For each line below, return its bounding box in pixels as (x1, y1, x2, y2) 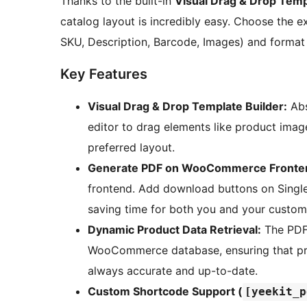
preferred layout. (88, 140, 175, 155)
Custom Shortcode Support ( (88, 284, 243, 299)
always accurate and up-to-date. (88, 264, 258, 278)
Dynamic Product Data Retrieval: (88, 223, 261, 237)
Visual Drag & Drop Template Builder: (88, 99, 287, 114)
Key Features (60, 66, 147, 83)
